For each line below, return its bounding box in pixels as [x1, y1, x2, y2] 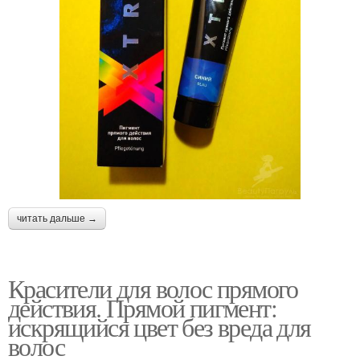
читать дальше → [17, 212, 97, 224]
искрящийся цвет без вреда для [8, 309, 311, 344]
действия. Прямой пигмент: [8, 289, 276, 325]
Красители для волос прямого [8, 270, 298, 305]
